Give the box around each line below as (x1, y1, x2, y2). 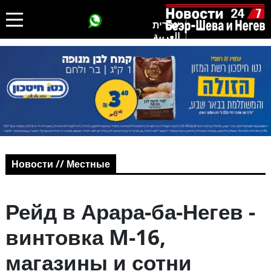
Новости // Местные (11, 157, 110, 171)
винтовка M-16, (5, 223, 166, 252)
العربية (153, 29, 180, 43)
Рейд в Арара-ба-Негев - (5, 197, 255, 226)
